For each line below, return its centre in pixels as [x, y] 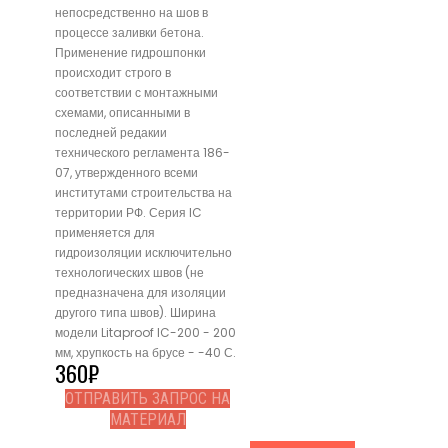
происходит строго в [113, 72]
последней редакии [111, 132]
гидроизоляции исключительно [143, 252]
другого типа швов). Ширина [135, 312]
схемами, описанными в [122, 112]
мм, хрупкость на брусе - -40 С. [145, 352]
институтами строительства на [143, 192]
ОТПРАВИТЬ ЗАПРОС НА [147, 398]
